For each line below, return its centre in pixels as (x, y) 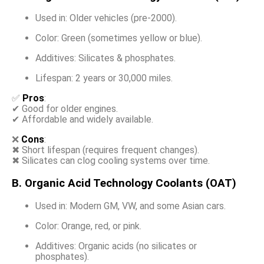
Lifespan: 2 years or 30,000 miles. (104, 78)
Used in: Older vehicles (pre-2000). (106, 18)
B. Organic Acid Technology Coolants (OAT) (126, 183)
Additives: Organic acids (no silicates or (116, 246)
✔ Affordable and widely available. (82, 120)
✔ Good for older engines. (65, 109)
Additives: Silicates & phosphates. (105, 58)
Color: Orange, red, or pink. (88, 226)
